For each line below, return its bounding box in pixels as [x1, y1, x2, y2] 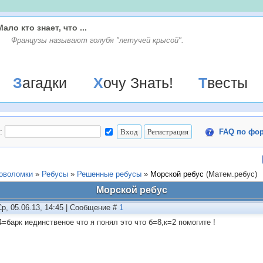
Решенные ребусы [77, 170, 141, 178]
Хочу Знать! [103, 75, 173, 91]
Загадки [22, 75, 67, 91]
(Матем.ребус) [206, 170, 257, 178]
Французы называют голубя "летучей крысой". [11, 36, 184, 45]
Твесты [207, 75, 248, 91]
